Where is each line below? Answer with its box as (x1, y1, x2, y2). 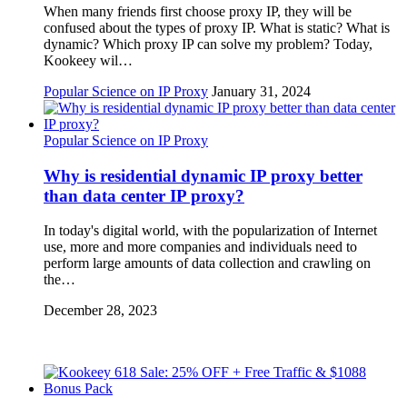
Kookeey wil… (44, 52, 133, 68)
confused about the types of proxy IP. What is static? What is (44, 19, 390, 35)
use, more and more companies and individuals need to (44, 239, 357, 255)
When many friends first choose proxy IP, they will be (44, 3, 352, 19)
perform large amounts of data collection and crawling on (44, 255, 371, 272)
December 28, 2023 (44, 303, 157, 319)
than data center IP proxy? (44, 185, 244, 205)
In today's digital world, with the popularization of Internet (44, 223, 377, 239)
